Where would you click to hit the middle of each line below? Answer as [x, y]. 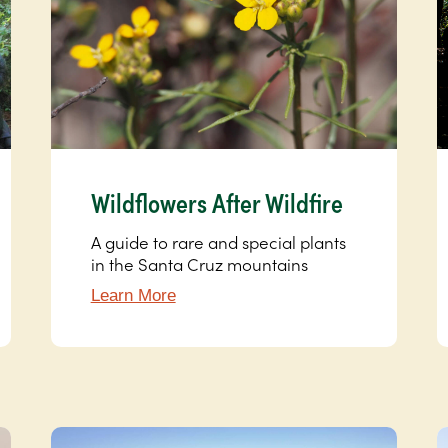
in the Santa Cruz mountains [199, 264]
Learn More [133, 296]
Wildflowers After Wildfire [216, 202]
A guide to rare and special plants [218, 242]
